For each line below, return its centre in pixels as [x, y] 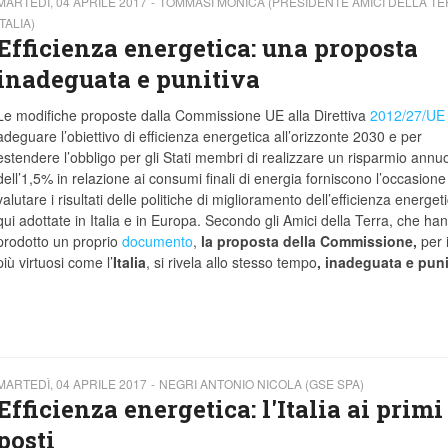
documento [157, 241]
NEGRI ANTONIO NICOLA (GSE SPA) [261, 383]
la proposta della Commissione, [310, 241]
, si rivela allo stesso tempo [231, 262]
